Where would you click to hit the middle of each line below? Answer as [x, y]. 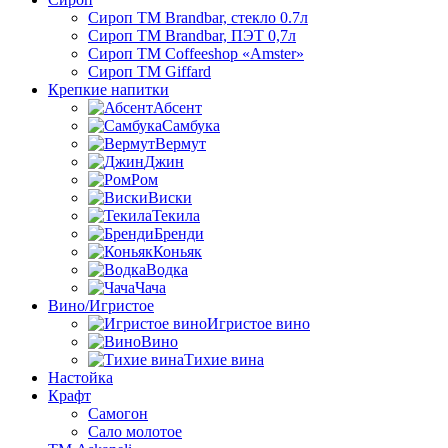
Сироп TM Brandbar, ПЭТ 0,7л [192, 35]
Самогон [118, 413]
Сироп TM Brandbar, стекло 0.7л [198, 17]
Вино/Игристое [101, 305]
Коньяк [177, 251]
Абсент [177, 107]
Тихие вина [224, 359]
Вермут [180, 143]
